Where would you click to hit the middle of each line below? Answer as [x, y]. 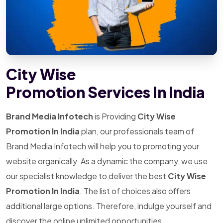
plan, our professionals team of [137, 131]
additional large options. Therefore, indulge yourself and [109, 206]
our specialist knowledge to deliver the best [87, 176]
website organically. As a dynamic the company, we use [107, 161]
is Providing [115, 116]
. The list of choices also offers [135, 191]
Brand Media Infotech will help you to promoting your [103, 146]
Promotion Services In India [106, 92]
